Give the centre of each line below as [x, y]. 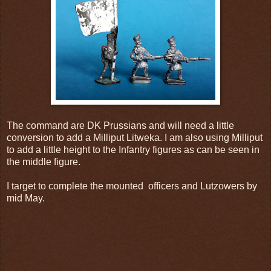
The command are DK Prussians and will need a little [120, 125]
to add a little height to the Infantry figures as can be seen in [133, 149]
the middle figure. [44, 162]
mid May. [26, 198]
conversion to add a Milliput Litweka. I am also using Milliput [135, 137]
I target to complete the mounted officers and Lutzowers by [132, 186]
